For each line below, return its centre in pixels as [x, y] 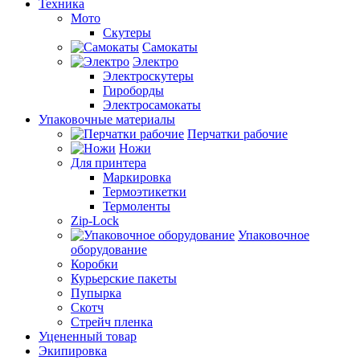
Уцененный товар [88, 336]
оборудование [109, 250]
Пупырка [96, 293]
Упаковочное [274, 235]
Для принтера [108, 163]
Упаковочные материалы [107, 119]
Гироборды [133, 90]
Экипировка [73, 351]
